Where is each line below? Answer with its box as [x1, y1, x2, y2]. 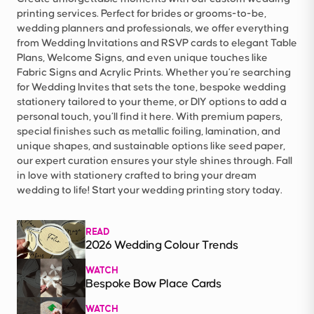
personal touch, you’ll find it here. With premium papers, [17, 111, 282, 123]
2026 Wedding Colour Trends [86, 239, 238, 252]
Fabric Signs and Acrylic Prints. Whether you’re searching [17, 67, 291, 78]
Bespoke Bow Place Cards [86, 278, 221, 291]
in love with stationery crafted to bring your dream [17, 170, 257, 182]
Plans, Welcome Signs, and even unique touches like [17, 53, 268, 64]
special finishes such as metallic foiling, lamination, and [17, 126, 280, 137]
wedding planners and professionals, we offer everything [17, 23, 289, 34]
